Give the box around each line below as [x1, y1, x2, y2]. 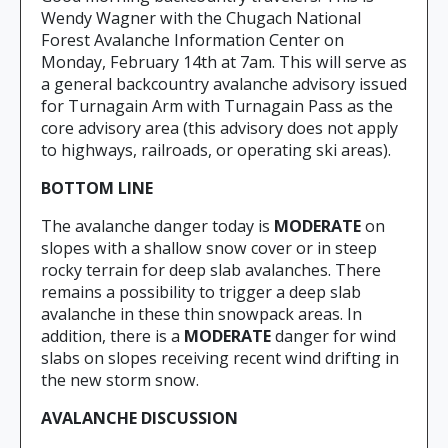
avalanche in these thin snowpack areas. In [41, 303, 362, 326]
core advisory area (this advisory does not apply [41, 117, 398, 140]
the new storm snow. [41, 369, 199, 392]
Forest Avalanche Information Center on [41, 29, 344, 52]
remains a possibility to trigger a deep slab [41, 281, 361, 304]
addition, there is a [41, 325, 184, 348]
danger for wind [271, 325, 396, 348]
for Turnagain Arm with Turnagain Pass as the [41, 95, 393, 118]
